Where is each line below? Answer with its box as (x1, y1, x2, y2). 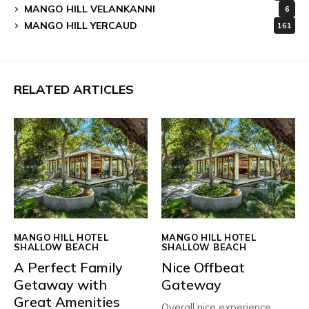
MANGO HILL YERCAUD (24, 19, 137, 32)
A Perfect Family (14, 258, 123, 276)
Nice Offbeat (161, 258, 245, 276)
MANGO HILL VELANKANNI (24, 2, 155, 15)
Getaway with (14, 275, 107, 293)
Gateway (161, 275, 221, 293)
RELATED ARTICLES (14, 81, 134, 98)
